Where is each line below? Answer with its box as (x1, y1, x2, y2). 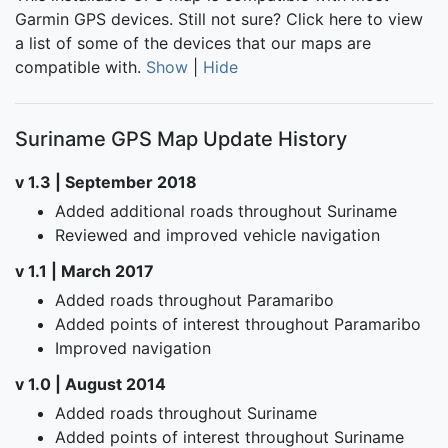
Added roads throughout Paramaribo (55, 289, 334, 310)
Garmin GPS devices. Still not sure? (15, 8, 286, 29)
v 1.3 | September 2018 (15, 171, 197, 192)
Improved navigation (55, 337, 211, 358)
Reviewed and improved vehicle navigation (55, 224, 380, 245)
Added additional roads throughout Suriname (55, 200, 397, 221)
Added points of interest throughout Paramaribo (55, 313, 421, 334)
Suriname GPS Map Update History (15, 126, 347, 151)
